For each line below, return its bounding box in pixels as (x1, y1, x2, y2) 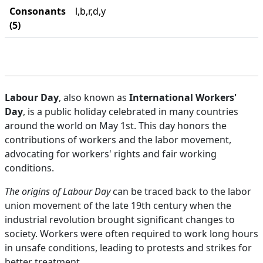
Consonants (9, 5, 66, 18)
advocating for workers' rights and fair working (5, 147, 217, 160)
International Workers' (129, 91, 237, 104)
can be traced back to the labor (110, 185, 251, 198)
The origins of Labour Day (5, 185, 110, 198)
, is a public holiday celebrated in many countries (23, 105, 238, 118)
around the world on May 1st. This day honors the (5, 119, 227, 132)
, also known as (59, 91, 129, 104)
